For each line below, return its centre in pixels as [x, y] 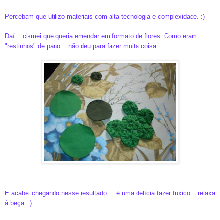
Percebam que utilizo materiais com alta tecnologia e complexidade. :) [105, 16]
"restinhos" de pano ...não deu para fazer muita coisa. [82, 46]
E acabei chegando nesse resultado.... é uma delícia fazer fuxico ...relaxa [110, 193]
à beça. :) [18, 203]
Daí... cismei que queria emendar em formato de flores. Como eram [101, 36]
